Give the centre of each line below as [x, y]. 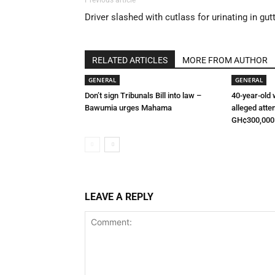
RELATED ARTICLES [130, 60]
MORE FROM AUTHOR [225, 60]
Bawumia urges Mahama [128, 108]
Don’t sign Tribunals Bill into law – [143, 95]
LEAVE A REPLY [119, 197]
